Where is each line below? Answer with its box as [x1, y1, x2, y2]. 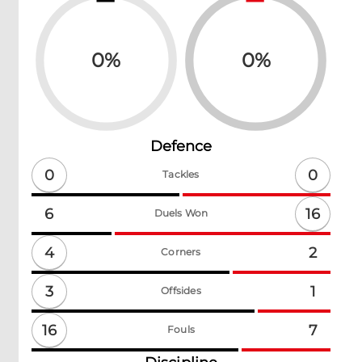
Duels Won [154, 207, 208, 220]
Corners [161, 246, 201, 259]
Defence [149, 137, 213, 156]
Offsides [161, 284, 201, 297]
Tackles [162, 168, 200, 181]
